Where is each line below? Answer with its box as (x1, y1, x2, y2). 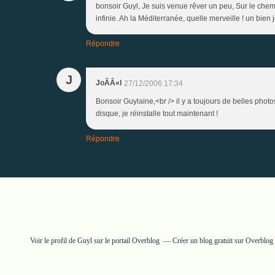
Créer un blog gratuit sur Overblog (172, 236, 273, 245)
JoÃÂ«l (96, 78, 122, 87)
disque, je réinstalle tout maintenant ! (96, 109, 218, 118)
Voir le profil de (29, 236, 77, 245)
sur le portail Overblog (91, 236, 160, 245)
